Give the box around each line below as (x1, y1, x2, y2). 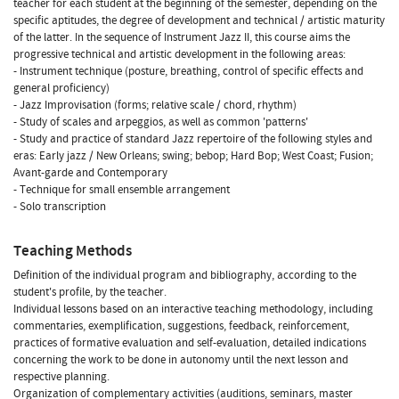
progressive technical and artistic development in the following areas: (13, 45, 346, 62)
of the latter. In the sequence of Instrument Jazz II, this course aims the (13, 28, 350, 45)
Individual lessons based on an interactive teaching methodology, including (13, 300, 373, 317)
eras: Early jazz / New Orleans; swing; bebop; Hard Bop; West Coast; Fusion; (13, 147, 373, 164)
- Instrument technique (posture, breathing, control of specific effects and (13, 62, 363, 79)
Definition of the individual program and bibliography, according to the (13, 266, 356, 283)
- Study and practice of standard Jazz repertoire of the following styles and (13, 130, 372, 147)
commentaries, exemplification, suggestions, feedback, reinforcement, (13, 317, 349, 334)
